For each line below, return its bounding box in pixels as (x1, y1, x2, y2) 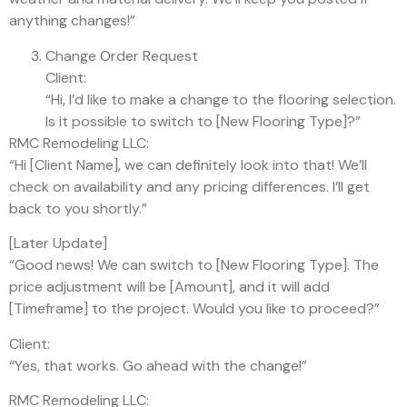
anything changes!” (9, 11, 135, 31)
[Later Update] (9, 233, 107, 253)
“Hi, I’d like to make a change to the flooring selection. (45, 89, 396, 109)
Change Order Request (45, 45, 198, 65)
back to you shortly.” (9, 198, 147, 218)
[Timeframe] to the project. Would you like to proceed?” (9, 299, 380, 319)
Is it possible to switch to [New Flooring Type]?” (45, 111, 361, 131)
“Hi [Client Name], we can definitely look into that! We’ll (9, 154, 367, 174)
